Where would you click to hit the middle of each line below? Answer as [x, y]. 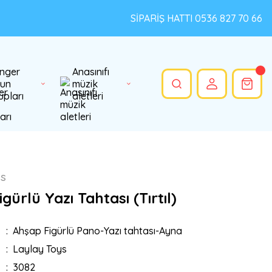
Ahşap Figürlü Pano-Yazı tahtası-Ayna [97, 231]
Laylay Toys [39, 249]
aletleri [88, 96]
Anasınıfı [91, 72]
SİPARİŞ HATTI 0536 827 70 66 [196, 18]
